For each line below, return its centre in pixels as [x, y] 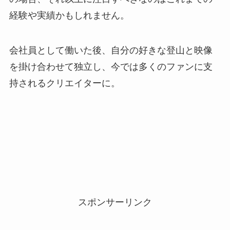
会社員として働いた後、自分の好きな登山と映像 [111, 51]
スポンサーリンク [115, 202]
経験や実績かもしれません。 [69, 16]
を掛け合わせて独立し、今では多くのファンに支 [111, 67]
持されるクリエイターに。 [64, 83]
